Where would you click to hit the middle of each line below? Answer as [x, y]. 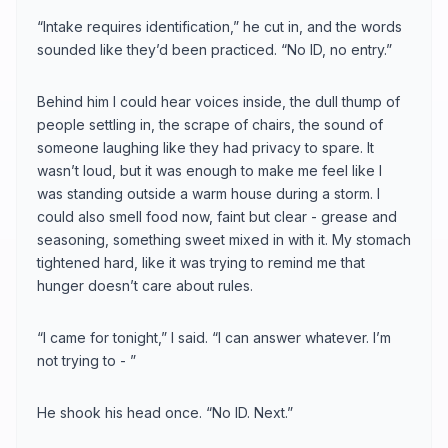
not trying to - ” [86, 360]
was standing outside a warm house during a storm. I [208, 193]
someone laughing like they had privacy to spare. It [205, 147]
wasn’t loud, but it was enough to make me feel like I [209, 170]
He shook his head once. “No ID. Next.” [165, 412]
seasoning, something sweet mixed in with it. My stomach [224, 239]
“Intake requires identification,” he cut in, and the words [219, 26]
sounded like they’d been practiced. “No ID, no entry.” [214, 49]
